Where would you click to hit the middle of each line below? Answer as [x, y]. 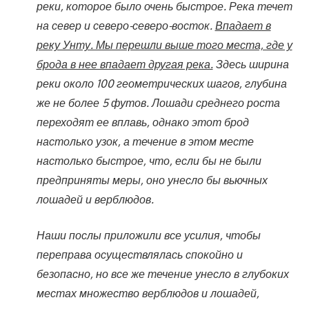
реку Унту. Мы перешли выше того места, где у [164, 44]
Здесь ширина [251, 64]
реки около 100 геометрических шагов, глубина [161, 83]
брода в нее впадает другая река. [124, 64]
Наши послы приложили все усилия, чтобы [148, 235]
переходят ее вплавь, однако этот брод [142, 122]
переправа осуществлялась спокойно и [139, 254]
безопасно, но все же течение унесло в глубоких [162, 273]
